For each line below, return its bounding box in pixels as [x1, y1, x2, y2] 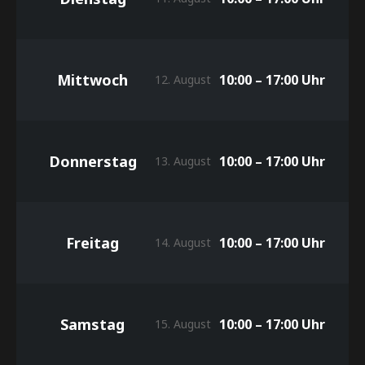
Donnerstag [48, 152, 137, 172]
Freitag [66, 233, 120, 253]
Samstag [60, 314, 125, 335]
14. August [154, 235, 211, 251]
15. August [154, 316, 211, 332]
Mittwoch [57, 70, 129, 90]
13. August [154, 153, 211, 169]
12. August [154, 72, 211, 88]
